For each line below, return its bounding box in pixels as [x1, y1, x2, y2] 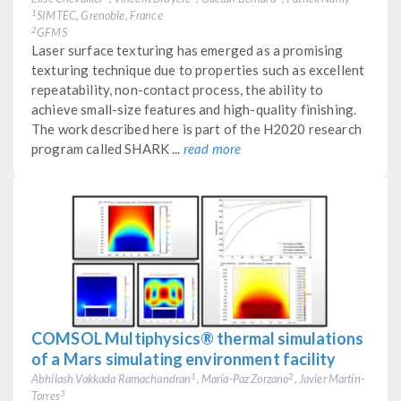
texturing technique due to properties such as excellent [31, 61, 365, 78]
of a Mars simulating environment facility [31, 348, 337, 369]
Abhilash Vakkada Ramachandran [31, 371, 192, 386]
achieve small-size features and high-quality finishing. [31, 100, 357, 117]
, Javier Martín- [294, 371, 364, 386]
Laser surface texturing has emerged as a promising [31, 41, 344, 58]
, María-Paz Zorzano [196, 371, 289, 386]
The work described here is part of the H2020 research [31, 120, 362, 137]
